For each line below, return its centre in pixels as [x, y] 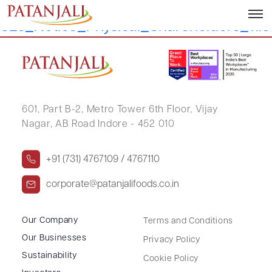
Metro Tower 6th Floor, [138, 110]
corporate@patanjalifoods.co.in [113, 184]
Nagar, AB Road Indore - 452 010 [98, 124]
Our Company [50, 220]
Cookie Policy [171, 259]
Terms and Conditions [188, 221]
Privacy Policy [172, 240]
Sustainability [49, 256]
